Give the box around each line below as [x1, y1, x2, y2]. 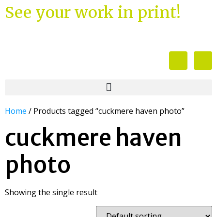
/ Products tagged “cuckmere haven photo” [27, 106, 185, 116]
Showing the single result [5, 187, 97, 198]
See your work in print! [5, 3, 181, 22]
